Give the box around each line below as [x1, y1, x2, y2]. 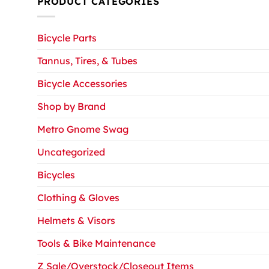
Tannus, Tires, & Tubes [37, 55, 138, 67]
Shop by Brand [37, 100, 106, 113]
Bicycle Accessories [37, 77, 127, 90]
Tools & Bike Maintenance [37, 237, 156, 250]
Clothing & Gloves [37, 192, 119, 204]
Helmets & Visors [37, 214, 115, 227]
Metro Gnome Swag [37, 123, 128, 136]
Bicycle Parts [37, 32, 97, 44]
